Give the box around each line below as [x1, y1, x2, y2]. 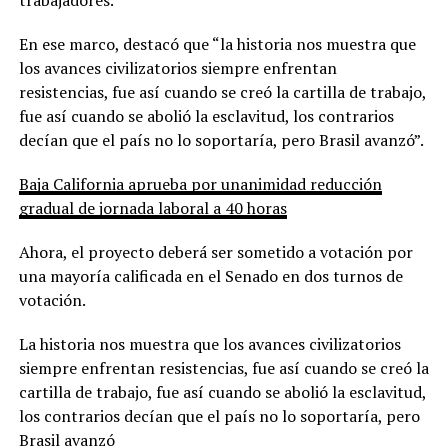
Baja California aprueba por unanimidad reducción [18, 172, 382, 195]
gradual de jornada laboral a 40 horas [18, 196, 287, 219]
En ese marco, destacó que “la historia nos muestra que [18, 32, 416, 55]
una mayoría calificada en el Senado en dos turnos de [18, 264, 403, 287]
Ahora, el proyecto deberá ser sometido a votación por [18, 240, 413, 263]
